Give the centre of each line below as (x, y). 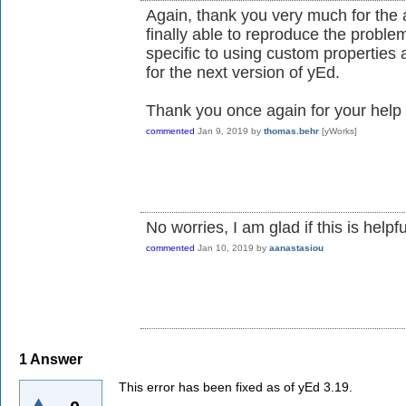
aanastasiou (296, 247)
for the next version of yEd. (243, 73)
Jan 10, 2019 (226, 247)
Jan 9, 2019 (223, 131)
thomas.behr (291, 131)
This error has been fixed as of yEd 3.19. (236, 387)
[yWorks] (339, 131)
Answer (55, 359)
